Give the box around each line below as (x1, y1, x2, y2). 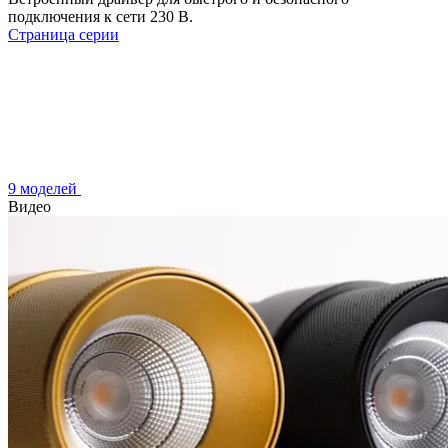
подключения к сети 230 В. (8, 7, 193, 25)
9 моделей (8, 179, 81, 197)
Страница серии (8, 25, 119, 43)
